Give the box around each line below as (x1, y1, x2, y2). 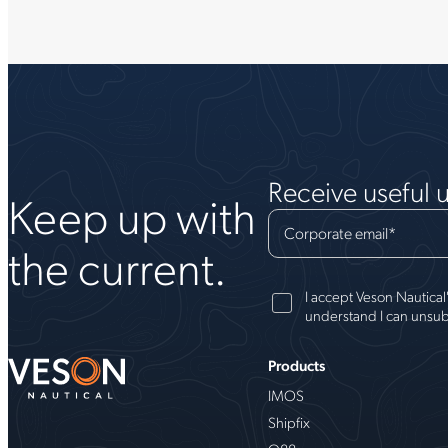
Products (268, 354, 325, 375)
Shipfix (268, 411, 310, 432)
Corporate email (284, 222, 388, 244)
